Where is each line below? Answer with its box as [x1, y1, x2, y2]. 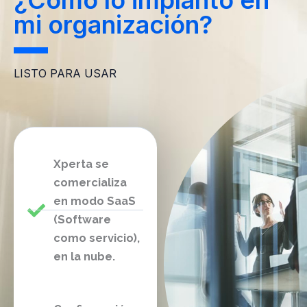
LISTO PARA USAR [14, 66, 116, 80]
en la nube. [53, 249, 115, 263]
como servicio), [53, 231, 140, 245]
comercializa [53, 175, 127, 189]
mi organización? [14, 9, 212, 40]
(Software [53, 212, 111, 226]
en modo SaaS [53, 194, 136, 208]
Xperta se [53, 157, 109, 171]
